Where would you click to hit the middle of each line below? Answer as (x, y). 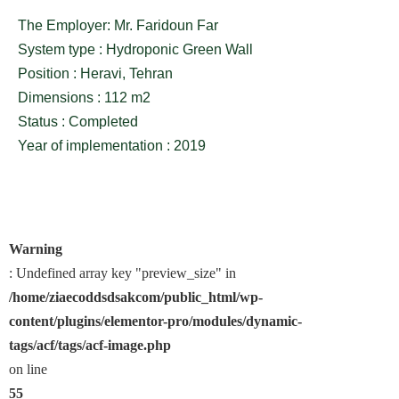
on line (28, 370)
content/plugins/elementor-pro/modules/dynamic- (155, 322)
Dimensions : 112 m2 (84, 98)
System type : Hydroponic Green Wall (135, 50)
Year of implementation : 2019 (112, 146)
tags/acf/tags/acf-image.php (90, 346)
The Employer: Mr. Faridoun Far (118, 26)
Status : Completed (78, 122)
